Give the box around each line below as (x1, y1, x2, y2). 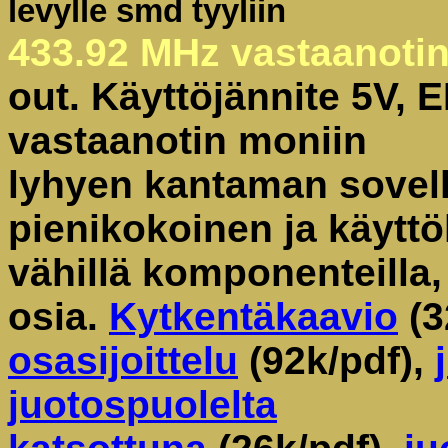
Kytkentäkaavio (109, 295, 398, 338)
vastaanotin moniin (8, 119, 367, 162)
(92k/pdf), (238, 339, 435, 382)
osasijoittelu (8, 339, 238, 382)
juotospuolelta (8, 383, 277, 426)
